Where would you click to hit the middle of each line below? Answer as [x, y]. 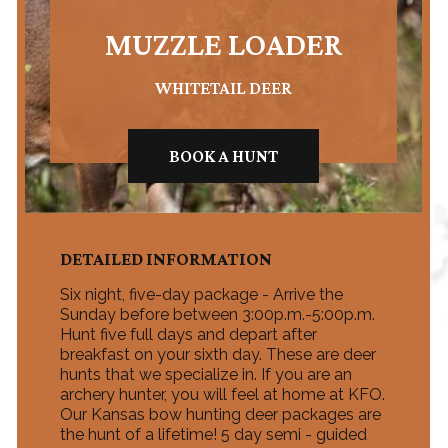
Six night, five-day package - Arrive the [201, 295]
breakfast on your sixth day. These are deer [218, 355]
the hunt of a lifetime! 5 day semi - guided [213, 435]
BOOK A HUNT [223, 156]
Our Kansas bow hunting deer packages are [220, 415]
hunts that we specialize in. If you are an [206, 375]
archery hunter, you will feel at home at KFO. [222, 395]
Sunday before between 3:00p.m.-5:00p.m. [217, 315]
